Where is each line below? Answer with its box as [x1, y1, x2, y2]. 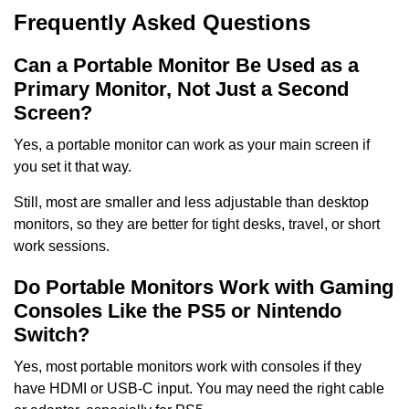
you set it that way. [14, 159, 131, 175]
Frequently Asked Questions [14, 10, 310, 36]
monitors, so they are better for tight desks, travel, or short [14, 215, 380, 232]
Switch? [14, 322, 89, 346]
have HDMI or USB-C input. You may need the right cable [14, 380, 384, 396]
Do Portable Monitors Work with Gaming [14, 275, 393, 299]
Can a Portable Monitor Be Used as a [14, 54, 359, 78]
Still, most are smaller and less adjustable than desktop [14, 194, 369, 210]
